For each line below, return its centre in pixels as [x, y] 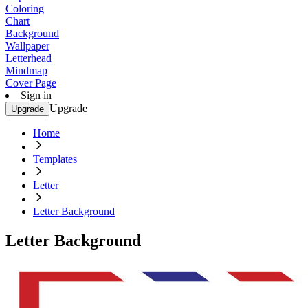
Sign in [36, 95]
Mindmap [26, 70]
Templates [55, 159]
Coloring [25, 9]
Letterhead [29, 58]
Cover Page [31, 83]
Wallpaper [27, 46]
